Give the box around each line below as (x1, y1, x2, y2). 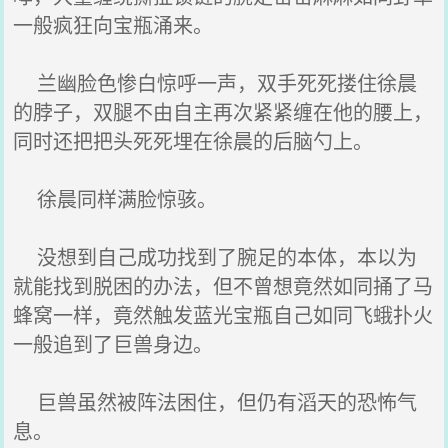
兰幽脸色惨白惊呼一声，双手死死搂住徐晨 (13, 68, 418, 97)
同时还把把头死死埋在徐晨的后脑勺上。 (13, 126, 374, 155)
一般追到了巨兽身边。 (13, 329, 214, 358)
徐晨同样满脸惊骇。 (13, 184, 218, 213)
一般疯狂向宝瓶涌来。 (13, 10, 214, 39)
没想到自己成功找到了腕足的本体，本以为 (13, 242, 418, 271)
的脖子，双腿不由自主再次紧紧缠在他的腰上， (13, 97, 434, 126)
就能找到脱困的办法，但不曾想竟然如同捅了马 (13, 271, 434, 300)
